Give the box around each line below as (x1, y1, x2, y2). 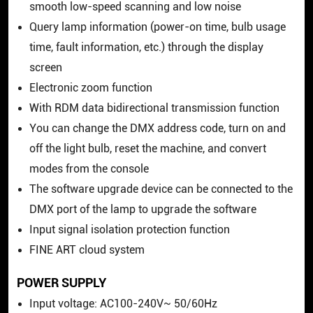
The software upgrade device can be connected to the (29, 183, 293, 196)
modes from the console (29, 163, 149, 176)
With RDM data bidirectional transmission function (29, 102, 279, 115)
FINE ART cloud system (29, 244, 145, 257)
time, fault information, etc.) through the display (29, 41, 263, 54)
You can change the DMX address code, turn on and (29, 122, 286, 136)
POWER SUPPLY (16, 275, 106, 291)
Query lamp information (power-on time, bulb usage (29, 21, 286, 34)
